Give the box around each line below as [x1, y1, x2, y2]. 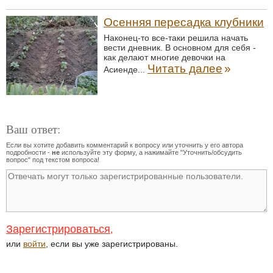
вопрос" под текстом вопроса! [6, 156, 99, 163]
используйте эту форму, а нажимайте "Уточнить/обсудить [60, 149, 242, 156]
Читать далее [147, 62, 222, 75]
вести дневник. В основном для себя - [104, 43, 256, 52]
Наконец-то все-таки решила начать [104, 33, 248, 43]
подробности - [6, 149, 52, 156]
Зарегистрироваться [6, 223, 110, 235]
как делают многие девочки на [104, 52, 225, 62]
